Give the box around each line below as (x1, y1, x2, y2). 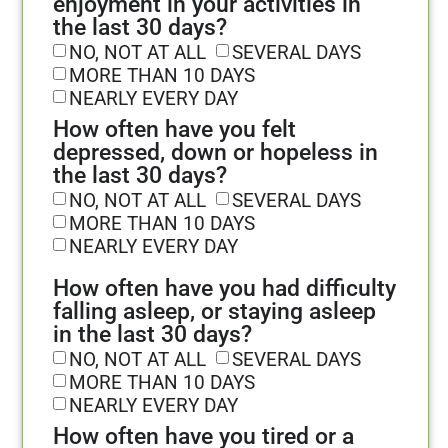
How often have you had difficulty (53, 275, 396, 303)
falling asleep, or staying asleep (53, 298, 376, 326)
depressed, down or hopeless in (53, 139, 378, 167)
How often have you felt (53, 116, 296, 144)
